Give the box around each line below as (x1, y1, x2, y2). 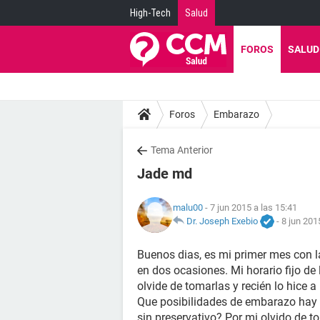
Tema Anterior (151, 144, 213, 156)
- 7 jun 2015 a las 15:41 (203, 201, 297, 213)
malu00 (173, 201, 203, 213)
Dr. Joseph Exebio (186, 215, 258, 226)
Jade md (137, 165, 192, 182)
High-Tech (130, 7, 171, 19)
